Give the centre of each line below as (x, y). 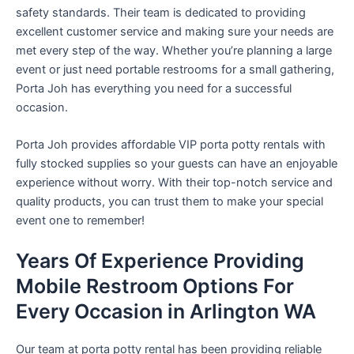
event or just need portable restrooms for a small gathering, (175, 69)
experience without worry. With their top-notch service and (174, 183)
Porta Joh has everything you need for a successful (154, 88)
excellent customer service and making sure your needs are (175, 31)
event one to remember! (80, 221)
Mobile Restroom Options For (155, 286)
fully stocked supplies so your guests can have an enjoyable (177, 164)
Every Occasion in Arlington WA (166, 312)
